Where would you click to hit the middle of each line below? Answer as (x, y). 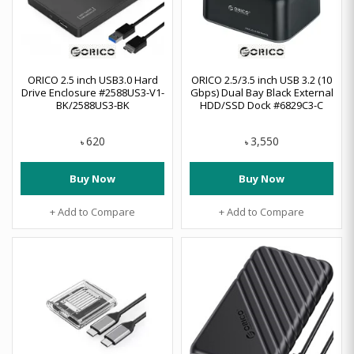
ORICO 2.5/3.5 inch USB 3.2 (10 (262, 80)
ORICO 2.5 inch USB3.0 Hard (92, 80)
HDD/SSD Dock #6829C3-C (262, 105)
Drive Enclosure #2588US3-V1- (92, 92)
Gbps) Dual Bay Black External (262, 92)
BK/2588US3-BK (92, 105)
